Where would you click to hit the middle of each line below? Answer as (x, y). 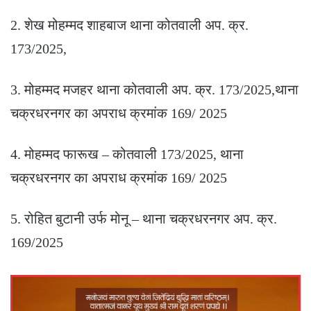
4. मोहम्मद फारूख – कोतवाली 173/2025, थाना (127, 154)
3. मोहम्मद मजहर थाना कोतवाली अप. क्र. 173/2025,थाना (154, 89)
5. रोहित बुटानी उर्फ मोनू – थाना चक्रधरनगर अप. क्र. (144, 218)
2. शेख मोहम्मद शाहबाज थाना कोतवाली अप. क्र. (129, 25)
